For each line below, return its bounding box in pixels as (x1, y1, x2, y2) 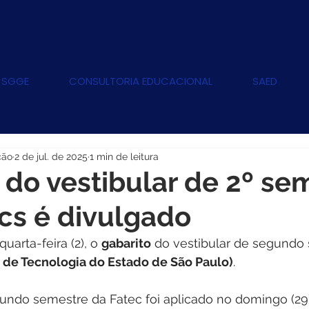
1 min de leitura (90, 150, 159, 162)
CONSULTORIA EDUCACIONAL (69, 74, 212, 88)
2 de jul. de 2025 (14, 150, 88, 162)
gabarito (101, 236, 151, 250)
